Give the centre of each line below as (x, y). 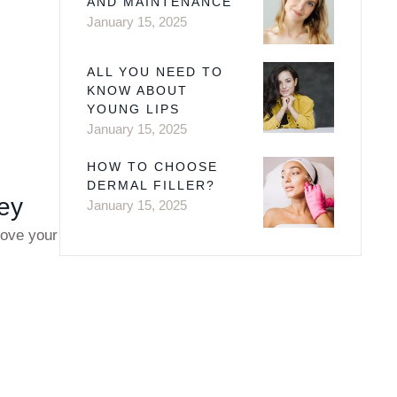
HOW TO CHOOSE (152, 167)
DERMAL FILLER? (151, 185)
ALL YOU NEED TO (155, 72)
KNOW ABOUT (137, 90)
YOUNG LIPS (133, 109)
